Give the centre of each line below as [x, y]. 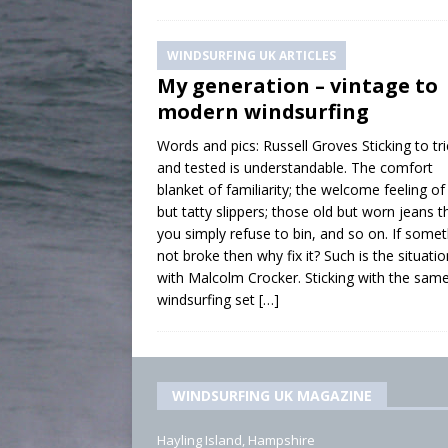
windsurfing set [208, 299]
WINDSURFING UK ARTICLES [251, 55]
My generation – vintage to [297, 85]
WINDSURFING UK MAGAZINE [272, 395]
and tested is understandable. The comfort [295, 167]
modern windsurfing [263, 111]
